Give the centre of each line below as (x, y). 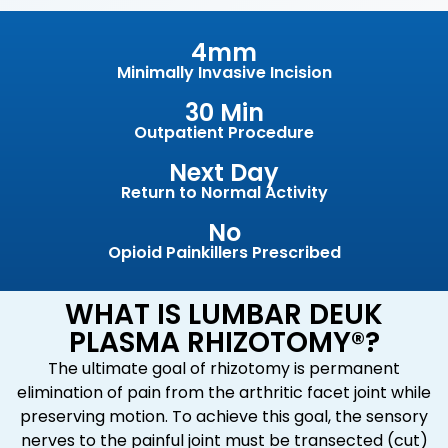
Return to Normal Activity (224, 193)
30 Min (224, 113)
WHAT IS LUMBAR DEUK (224, 315)
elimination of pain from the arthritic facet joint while (224, 393)
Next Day (224, 173)
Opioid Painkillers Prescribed (224, 253)
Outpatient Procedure (224, 133)
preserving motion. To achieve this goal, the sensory (224, 417)
